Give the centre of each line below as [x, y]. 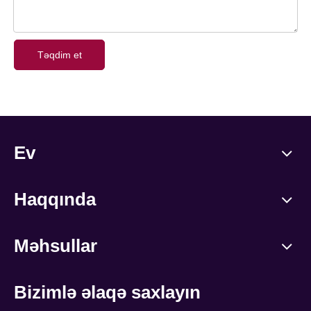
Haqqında [55, 200]
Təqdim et [59, 55]
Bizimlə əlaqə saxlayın [107, 293]
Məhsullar [56, 246]
